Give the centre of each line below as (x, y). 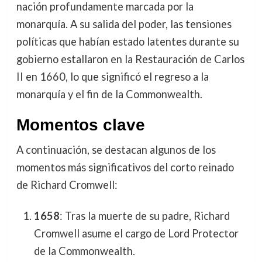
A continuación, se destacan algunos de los (116, 149)
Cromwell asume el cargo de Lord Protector (136, 233)
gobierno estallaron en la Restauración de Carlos (130, 59)
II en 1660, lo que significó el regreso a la (112, 76)
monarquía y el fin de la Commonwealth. (109, 94)
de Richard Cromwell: (67, 185)
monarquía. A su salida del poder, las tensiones (124, 24)
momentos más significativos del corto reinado (125, 167)
